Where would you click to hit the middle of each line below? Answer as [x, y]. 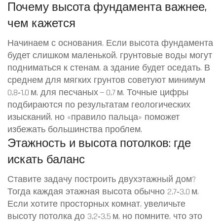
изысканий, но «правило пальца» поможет [93, 117]
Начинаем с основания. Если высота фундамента [110, 43]
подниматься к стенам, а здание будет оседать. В [109, 68]
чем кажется [41, 24]
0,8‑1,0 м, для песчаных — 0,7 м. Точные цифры [98, 92]
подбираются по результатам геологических [99, 105]
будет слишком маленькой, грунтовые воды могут [110, 55]
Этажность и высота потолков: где [99, 144]
